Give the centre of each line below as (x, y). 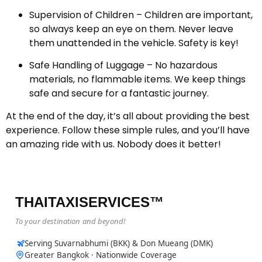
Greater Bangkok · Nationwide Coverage (101, 255)
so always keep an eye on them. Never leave (131, 29)
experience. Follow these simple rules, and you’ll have (128, 130)
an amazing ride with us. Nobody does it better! (113, 144)
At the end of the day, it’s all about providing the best (128, 116)
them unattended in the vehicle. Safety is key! (134, 43)
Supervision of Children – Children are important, (141, 15)
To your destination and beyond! (70, 221)
